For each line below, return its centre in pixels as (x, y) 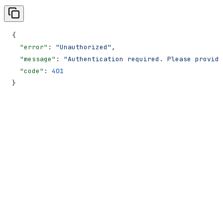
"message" (34, 59)
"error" (30, 47)
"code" (28, 71)
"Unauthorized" (84, 47)
